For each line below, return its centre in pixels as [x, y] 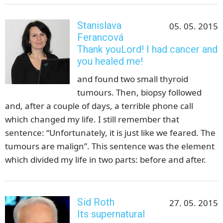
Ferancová [100, 38]
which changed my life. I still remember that [92, 119]
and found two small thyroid [133, 79]
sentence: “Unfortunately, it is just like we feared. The [110, 133]
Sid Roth [96, 202]
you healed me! [110, 61]
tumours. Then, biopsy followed [139, 93]
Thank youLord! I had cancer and [147, 50]
